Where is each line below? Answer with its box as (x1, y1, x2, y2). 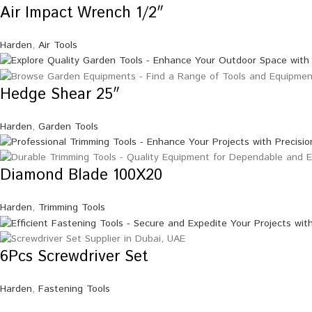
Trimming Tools (38, 201, 105, 215)
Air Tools (38, 38, 77, 52)
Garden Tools (38, 119, 98, 134)
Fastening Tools (38, 282, 110, 297)
